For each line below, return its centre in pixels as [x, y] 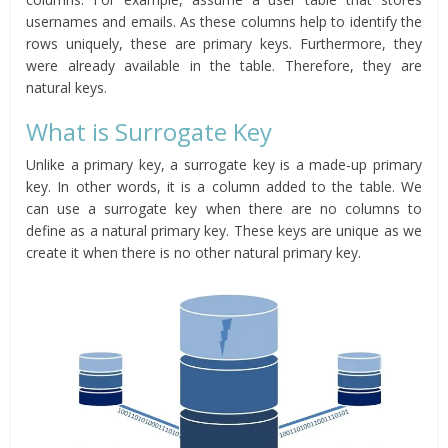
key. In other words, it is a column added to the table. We [224, 186]
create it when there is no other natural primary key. [194, 252]
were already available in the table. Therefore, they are [224, 65]
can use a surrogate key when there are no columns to [224, 208]
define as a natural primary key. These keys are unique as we [224, 230]
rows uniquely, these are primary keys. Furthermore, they [224, 43]
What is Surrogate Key [149, 131]
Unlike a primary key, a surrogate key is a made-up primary [224, 164]
